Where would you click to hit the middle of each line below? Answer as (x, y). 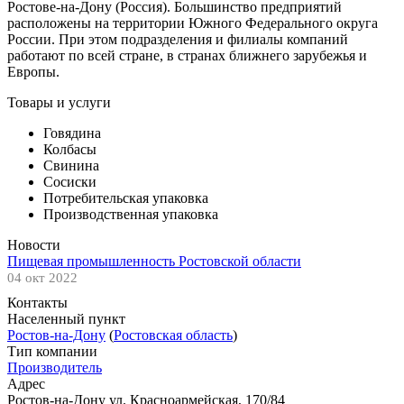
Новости (34, 244)
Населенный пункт (66, 318)
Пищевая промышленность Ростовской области (154, 261)
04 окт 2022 (42, 277)
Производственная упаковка (131, 214)
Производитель (55, 367)
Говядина (72, 133)
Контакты (37, 302)
